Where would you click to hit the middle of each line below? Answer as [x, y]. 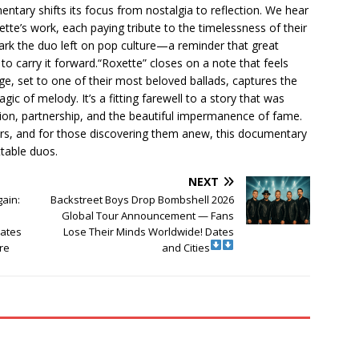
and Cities [186, 248]
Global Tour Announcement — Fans [148, 216]
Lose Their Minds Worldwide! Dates [149, 232]
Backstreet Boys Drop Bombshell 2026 [143, 200]
